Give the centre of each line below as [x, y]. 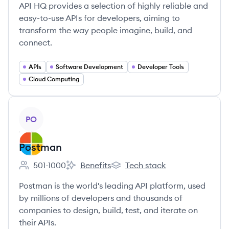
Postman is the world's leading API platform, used [112, 186]
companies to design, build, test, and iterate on [108, 210]
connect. [36, 42]
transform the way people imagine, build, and [106, 30]
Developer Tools [161, 67]
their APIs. [38, 222]
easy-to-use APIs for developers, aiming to [99, 18]
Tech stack [146, 165]
